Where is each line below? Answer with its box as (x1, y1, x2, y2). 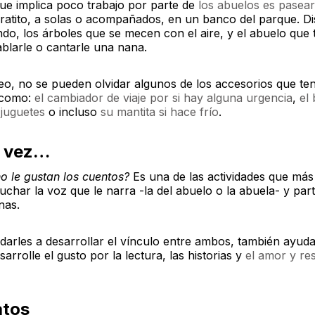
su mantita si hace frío (101, 105, 219, 120)
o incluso (45, 105, 101, 120)
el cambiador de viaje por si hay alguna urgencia (34, 91, 292, 105)
